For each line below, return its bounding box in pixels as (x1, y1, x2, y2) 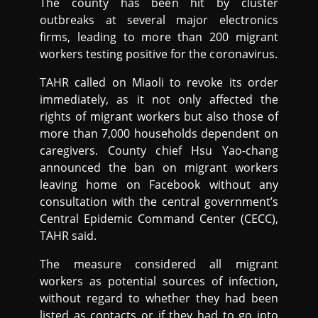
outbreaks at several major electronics (40, 11, 278, 28)
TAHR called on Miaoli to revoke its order (40, 74, 278, 90)
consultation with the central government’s (40, 193, 278, 209)
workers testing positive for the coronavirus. (40, 45, 278, 62)
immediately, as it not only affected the (40, 91, 278, 107)
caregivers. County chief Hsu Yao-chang (40, 142, 278, 158)
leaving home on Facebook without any (40, 176, 278, 192)
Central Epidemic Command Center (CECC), (40, 210, 278, 226)
